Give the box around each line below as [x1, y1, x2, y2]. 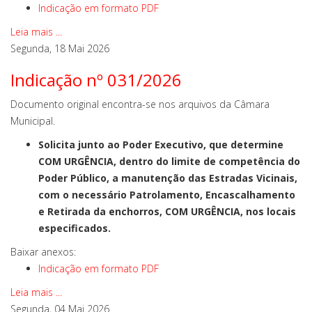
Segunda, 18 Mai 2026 [10, 42, 109, 55]
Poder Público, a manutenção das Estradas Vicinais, [38, 171, 297, 185]
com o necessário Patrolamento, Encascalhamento [38, 188, 295, 201]
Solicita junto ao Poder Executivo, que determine [38, 138, 283, 151]
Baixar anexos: [10, 245, 76, 258]
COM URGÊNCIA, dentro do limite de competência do [38, 155, 300, 168]
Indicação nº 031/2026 [10, 68, 182, 91]
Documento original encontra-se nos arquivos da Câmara [10, 97, 270, 111]
